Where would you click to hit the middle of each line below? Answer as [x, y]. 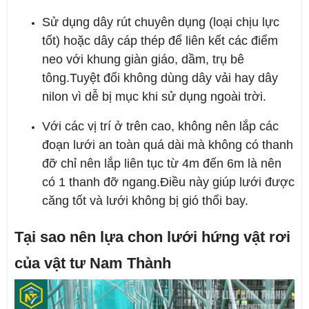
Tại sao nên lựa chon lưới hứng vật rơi [152, 237]
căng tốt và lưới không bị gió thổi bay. [145, 200]
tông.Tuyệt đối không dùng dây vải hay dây [160, 78]
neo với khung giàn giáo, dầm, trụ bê [143, 59]
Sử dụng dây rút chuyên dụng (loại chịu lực [161, 22]
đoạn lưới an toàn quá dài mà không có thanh [168, 144]
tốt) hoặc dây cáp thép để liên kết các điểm [160, 40]
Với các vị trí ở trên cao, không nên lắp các [160, 126]
